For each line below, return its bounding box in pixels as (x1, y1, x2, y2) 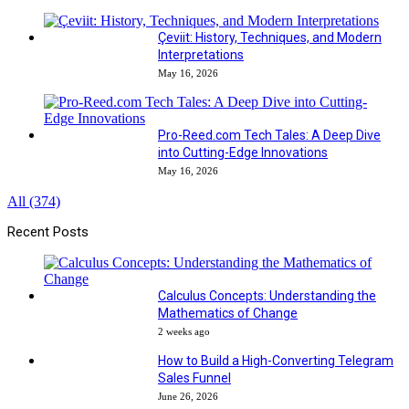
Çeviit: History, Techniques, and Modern (158, 29, 382, 45)
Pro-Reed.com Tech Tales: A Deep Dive (158, 127, 381, 142)
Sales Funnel (158, 370, 231, 385)
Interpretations (158, 47, 244, 62)
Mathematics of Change (158, 305, 298, 320)
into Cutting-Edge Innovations (158, 144, 328, 160)
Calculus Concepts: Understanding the (158, 288, 376, 303)
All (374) (7, 193, 60, 209)
